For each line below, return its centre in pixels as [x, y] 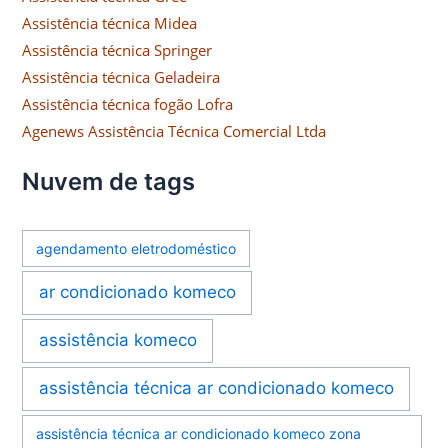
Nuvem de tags [109, 182]
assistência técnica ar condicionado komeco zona [199, 433]
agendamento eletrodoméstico [136, 248]
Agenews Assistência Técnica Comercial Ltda [174, 131]
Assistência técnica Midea [110, 23]
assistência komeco [117, 340]
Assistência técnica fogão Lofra [128, 104]
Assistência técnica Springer [117, 50]
